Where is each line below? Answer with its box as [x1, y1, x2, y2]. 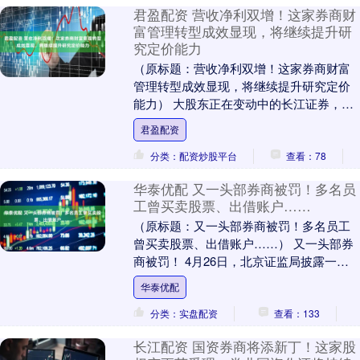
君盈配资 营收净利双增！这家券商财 [133, 5, 356, 25]
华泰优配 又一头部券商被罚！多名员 [133, 179, 356, 199]
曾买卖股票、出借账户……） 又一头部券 [133, 235, 354, 252]
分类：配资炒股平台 [149, 149, 237, 163]
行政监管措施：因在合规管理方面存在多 [133, 270, 350, 288]
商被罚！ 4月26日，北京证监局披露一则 [133, 252, 349, 270]
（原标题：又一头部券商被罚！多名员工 [133, 217, 350, 235]
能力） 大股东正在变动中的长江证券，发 [133, 95, 354, 112]
